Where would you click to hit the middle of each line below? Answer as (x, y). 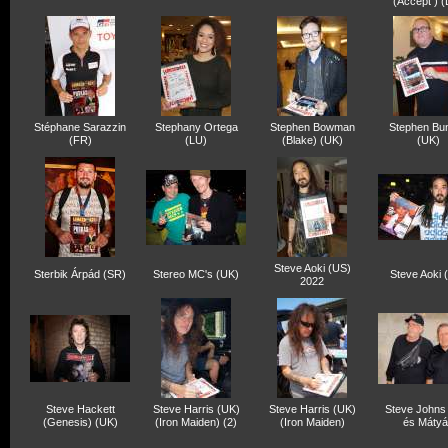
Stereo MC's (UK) (196, 274)
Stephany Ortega (196, 127)
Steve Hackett (80, 409)
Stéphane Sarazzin (80, 127)
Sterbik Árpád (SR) (80, 274)
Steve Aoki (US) (312, 268)
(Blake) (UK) (312, 140)
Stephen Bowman (312, 127)
